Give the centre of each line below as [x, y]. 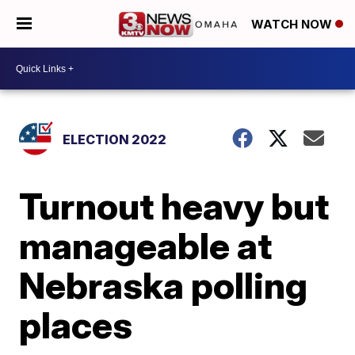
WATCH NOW [293, 25]
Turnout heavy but [174, 206]
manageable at [146, 246]
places [76, 325]
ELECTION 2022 [115, 139]
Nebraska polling [164, 285]
